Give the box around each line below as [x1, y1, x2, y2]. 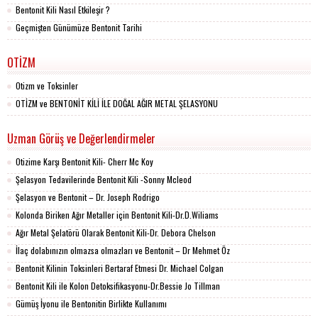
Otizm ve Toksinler [16, 79, 78, 92]
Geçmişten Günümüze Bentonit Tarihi [16, 21, 142, 33]
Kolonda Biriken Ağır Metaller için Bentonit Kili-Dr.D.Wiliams [16, 209, 219, 221]
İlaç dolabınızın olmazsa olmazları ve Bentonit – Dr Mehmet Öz [16, 244, 230, 256]
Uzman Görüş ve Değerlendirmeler [7, 130, 155, 147]
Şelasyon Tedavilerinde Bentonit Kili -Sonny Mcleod [16, 173, 192, 185]
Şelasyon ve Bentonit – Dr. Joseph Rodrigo [16, 191, 160, 203]
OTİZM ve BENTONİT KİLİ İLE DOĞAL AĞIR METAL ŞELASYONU [16, 97, 218, 109]
